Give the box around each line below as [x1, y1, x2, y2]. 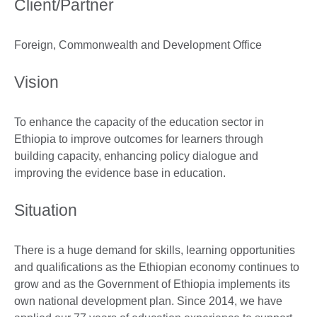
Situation [14, 201, 77, 220]
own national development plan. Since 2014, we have [14, 295, 282, 308]
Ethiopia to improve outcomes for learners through [14, 133, 263, 146]
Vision [14, 73, 59, 92]
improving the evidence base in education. [14, 167, 229, 180]
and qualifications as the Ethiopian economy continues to [14, 261, 299, 274]
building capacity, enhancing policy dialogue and [14, 150, 258, 163]
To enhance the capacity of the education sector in [14, 116, 264, 129]
